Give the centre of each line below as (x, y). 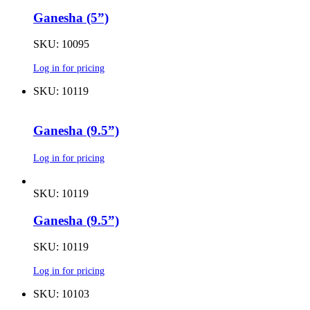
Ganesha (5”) (71, 17)
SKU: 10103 (61, 294)
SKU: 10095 (61, 44)
